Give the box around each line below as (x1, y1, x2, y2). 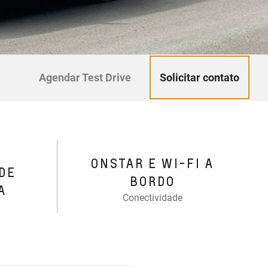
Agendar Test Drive (38, 71, 131, 84)
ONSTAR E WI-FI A (91, 156, 215, 172)
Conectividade (123, 192, 183, 204)
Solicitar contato (159, 71, 239, 84)
